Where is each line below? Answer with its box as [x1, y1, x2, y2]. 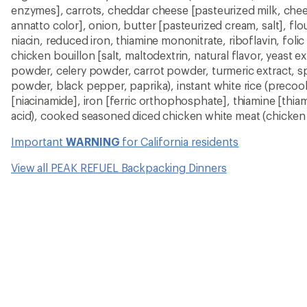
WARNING [66, 135, 120, 148]
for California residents [119, 135, 239, 148]
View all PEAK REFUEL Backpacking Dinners [11, 161, 227, 174]
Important [11, 135, 66, 148]
